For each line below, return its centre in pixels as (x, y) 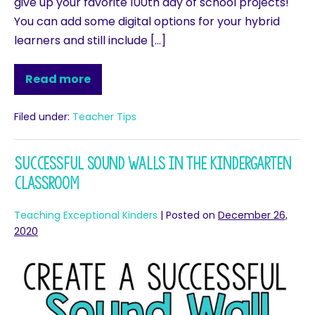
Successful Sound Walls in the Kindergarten (153, 163)
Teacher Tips (104, 116)
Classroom (46, 183)
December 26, (253, 215)
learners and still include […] (90, 40)
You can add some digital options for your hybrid (147, 21)
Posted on (191, 215)
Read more (58, 79)
